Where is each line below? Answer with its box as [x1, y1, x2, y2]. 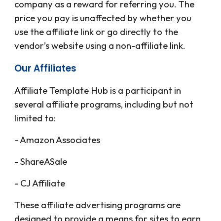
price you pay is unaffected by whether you [14, 11, 192, 24]
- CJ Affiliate [14, 177, 66, 189]
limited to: [14, 111, 56, 124]
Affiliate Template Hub [14, 84, 109, 96]
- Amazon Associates [14, 133, 101, 146]
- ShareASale [14, 155, 68, 167]
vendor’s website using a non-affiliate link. [14, 39, 186, 51]
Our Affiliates [14, 61, 77, 75]
